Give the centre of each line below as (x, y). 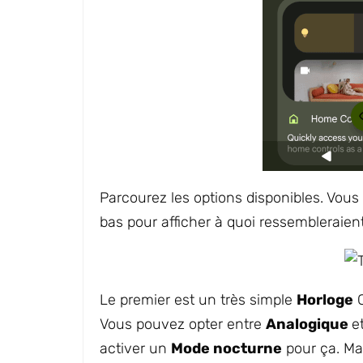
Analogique (309, 324)
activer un (135, 348)
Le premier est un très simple (198, 300)
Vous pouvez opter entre (183, 324)
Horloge (325, 300)
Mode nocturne (226, 348)
